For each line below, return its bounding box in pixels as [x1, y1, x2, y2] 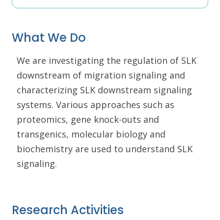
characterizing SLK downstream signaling [17, 84, 192, 96]
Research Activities [12, 202, 124, 218]
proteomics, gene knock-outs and [17, 113, 159, 125]
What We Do [12, 29, 86, 46]
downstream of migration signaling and [17, 69, 185, 81]
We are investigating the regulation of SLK [17, 55, 196, 66]
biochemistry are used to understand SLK [17, 143, 192, 155]
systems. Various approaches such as [17, 99, 174, 110]
